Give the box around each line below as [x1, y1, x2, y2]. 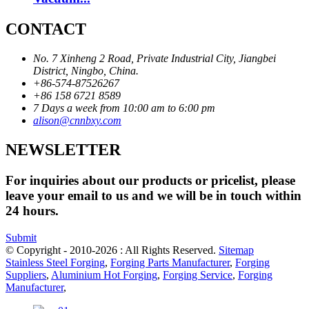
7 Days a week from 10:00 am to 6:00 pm [33, 102, 215, 114]
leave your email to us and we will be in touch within [6, 188, 301, 203]
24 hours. [6, 203, 59, 218]
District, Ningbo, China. [33, 65, 139, 77]
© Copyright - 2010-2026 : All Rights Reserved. [6, 243, 219, 256]
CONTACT [6, 20, 86, 39]
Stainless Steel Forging [6, 256, 105, 268]
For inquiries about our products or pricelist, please [6, 173, 295, 188]
